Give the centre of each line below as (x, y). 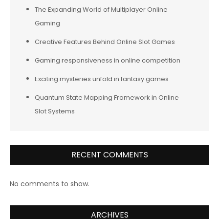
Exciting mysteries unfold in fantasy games (102, 79)
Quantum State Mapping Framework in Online (107, 98)
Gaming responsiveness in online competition (108, 60)
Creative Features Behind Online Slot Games (105, 42)
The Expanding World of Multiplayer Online (101, 10)
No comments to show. (50, 184)
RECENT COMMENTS (109, 155)
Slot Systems (55, 111)
